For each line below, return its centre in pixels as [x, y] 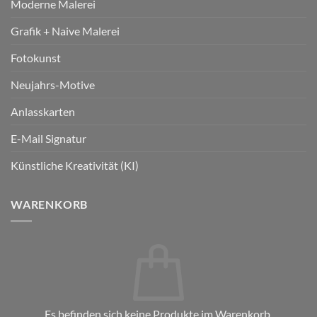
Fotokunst [36, 57]
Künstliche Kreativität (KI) [75, 165]
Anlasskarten [43, 111]
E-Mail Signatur [48, 138]
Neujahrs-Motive [53, 84]
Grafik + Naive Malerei [65, 30]
